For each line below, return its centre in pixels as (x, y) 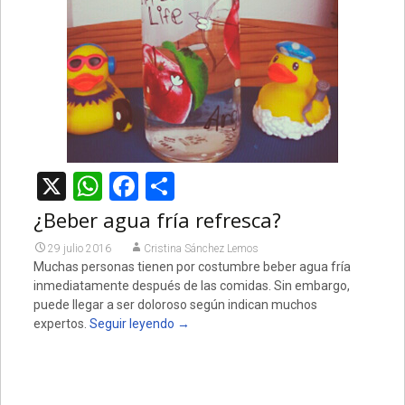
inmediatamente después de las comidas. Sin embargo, (191, 286)
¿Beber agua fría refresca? (157, 220)
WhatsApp (167, 186)
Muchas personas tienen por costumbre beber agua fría (192, 267)
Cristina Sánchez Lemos (201, 249)
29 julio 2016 (79, 249)
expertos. (61, 324)
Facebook (198, 186)
